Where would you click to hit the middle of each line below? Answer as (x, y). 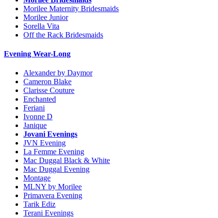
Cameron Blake (47, 82)
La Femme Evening (54, 152)
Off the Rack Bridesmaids (63, 35)
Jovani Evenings (50, 134)
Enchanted (40, 99)
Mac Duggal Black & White (67, 161)
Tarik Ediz (39, 204)
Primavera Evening (53, 196)
